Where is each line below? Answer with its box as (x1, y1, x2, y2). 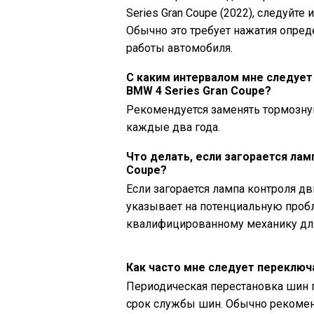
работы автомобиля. (126, 41, 233, 55)
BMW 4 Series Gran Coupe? (126, 84, 271, 97)
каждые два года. (126, 121, 220, 134)
